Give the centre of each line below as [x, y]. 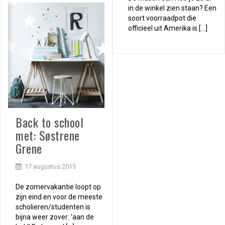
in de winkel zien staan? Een [172, 8]
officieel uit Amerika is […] [168, 28]
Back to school [49, 122]
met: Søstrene [48, 135]
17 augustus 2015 [50, 166]
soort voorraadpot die [162, 18]
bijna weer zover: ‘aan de [55, 217]
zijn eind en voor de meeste [59, 197]
